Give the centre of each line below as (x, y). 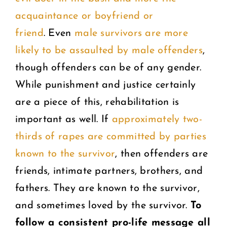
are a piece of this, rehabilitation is (97, 102)
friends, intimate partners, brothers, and (109, 171)
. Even (57, 33)
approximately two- (157, 119)
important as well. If (64, 119)
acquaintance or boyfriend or (84, 16)
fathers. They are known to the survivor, (107, 188)
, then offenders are (162, 154)
